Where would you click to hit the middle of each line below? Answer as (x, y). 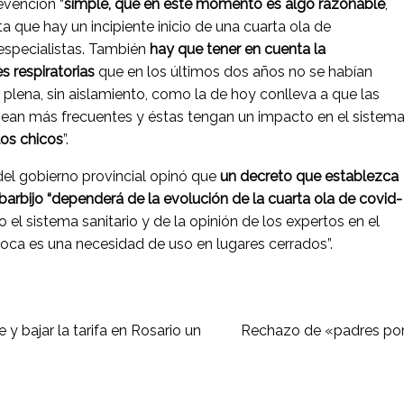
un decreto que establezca (309, 177)
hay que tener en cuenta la (236, 50)
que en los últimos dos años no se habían (235, 72)
